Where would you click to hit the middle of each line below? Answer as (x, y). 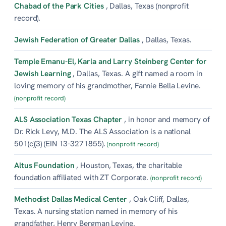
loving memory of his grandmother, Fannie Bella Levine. (107, 85)
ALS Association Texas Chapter (68, 119)
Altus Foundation (44, 165)
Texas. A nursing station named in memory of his (96, 211)
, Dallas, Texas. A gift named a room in (137, 73)
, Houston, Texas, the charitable (129, 165)
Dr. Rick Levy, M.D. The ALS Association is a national (102, 131)
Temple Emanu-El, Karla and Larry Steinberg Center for (110, 61)
